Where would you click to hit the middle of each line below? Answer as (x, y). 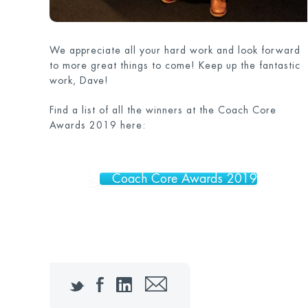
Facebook (140, 282)
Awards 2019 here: (99, 125)
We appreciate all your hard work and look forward (175, 51)
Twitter (104, 282)
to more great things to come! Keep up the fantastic (175, 66)
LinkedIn (161, 282)
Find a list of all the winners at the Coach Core (163, 110)
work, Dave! (80, 81)
